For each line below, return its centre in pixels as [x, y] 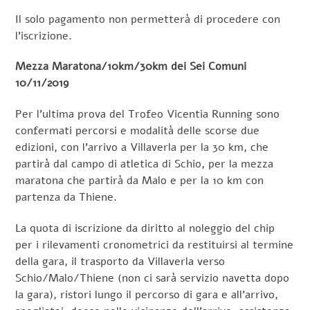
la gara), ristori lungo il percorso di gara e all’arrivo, [147, 295]
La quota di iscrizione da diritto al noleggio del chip [145, 229]
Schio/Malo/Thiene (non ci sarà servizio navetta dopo [153, 279]
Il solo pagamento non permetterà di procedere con [148, 19]
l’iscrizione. [44, 36]
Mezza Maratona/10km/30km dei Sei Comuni [131, 67]
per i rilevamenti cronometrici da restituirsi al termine [155, 245]
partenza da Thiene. [66, 198]
